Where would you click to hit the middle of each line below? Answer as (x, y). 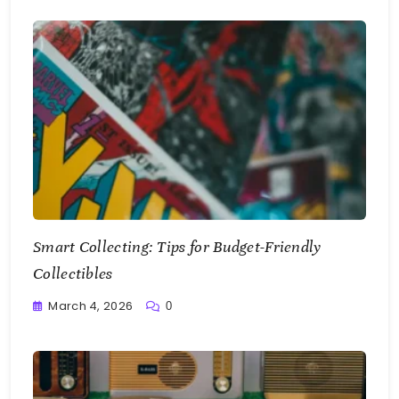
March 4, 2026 (91, 306)
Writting (56, 318)
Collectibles (73, 274)
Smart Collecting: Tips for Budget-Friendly (177, 247)
